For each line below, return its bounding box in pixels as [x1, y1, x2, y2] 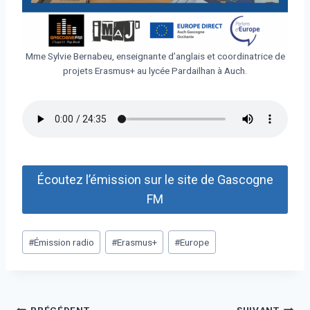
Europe [180, 236, 210, 248]
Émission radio [34, 236, 95, 248]
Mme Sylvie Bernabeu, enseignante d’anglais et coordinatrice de [25, 51, 285, 62]
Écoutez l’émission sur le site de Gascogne [37, 172, 273, 188]
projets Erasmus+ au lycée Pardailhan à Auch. [63, 65, 247, 77]
